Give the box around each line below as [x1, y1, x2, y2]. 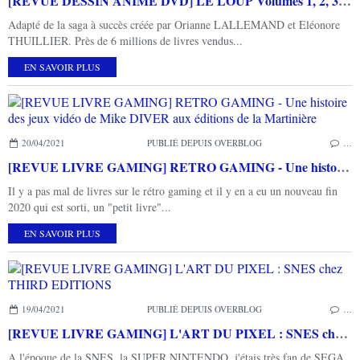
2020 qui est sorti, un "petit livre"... [8, 198, 171, 215]
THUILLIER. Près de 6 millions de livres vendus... [8, 32, 243, 48]
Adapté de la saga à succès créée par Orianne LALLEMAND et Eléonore [8, 16, 340, 32]
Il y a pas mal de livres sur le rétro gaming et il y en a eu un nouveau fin [8, 182, 337, 198]
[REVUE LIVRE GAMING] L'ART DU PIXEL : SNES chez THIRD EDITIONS [335, 323, 348, 342]
